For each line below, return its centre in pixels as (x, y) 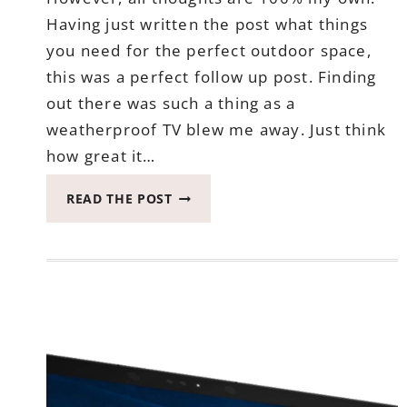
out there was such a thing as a (171, 104)
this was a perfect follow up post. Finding (212, 77)
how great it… (101, 156)
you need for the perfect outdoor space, (209, 51)
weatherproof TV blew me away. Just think (217, 130)
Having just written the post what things (208, 25)
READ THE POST (119, 199)
